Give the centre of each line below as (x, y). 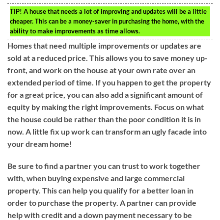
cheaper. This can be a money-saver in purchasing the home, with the (107, 21)
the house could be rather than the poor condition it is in (104, 119)
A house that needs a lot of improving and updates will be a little (114, 11)
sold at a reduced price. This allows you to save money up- (108, 57)
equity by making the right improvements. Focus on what (106, 107)
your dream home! (40, 143)
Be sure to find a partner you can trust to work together (104, 166)
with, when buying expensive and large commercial (96, 178)
